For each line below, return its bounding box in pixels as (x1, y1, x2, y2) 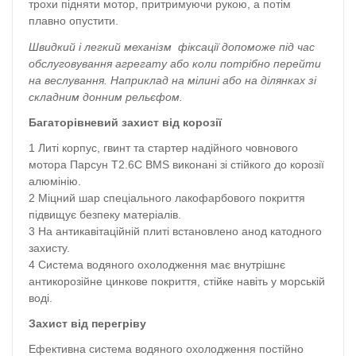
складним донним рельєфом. (29, 90, 183, 103)
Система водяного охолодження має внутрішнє (38, 258, 285, 272)
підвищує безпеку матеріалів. (29, 208, 181, 222)
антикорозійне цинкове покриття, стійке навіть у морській (29, 275, 325, 288)
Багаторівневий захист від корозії (29, 115, 222, 129)
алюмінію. (29, 175, 81, 188)
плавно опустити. (29, 14, 118, 28)
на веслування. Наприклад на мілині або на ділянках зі (29, 73, 316, 87)
